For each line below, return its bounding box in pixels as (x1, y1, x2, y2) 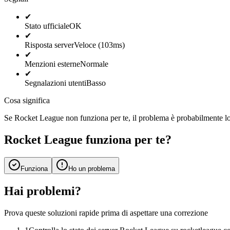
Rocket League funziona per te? (4, 132, 171, 146)
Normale (80, 59, 108, 68)
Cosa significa (4, 95, 50, 105)
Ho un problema (68, 164, 115, 172)
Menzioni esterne (25, 59, 80, 68)
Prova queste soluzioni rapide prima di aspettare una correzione (4, 208, 208, 217)
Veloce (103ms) (74, 40, 125, 49)
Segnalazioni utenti (25, 78, 86, 87)
